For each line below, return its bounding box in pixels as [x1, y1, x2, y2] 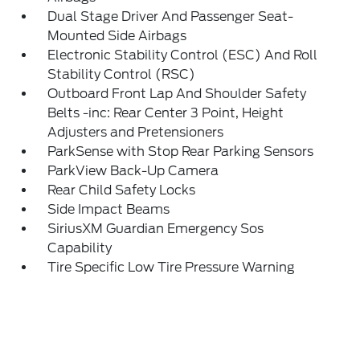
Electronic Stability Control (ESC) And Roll [47, 47, 318, 63]
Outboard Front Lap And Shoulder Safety [47, 86, 307, 102]
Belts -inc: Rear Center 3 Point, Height [47, 105, 284, 121]
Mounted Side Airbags [47, 28, 187, 44]
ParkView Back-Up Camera [47, 163, 219, 179]
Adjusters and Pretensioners [47, 125, 224, 141]
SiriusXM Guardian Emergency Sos [47, 221, 264, 237]
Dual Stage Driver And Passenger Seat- [47, 9, 294, 25]
